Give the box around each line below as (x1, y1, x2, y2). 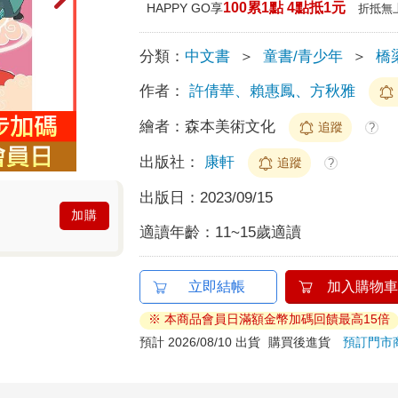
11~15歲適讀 (215, 223, 302, 241)
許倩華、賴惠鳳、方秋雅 (189, 82, 356, 99)
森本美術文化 (185, 117, 281, 135)
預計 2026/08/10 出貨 (139, 334, 261, 349)
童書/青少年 (263, 47, 344, 65)
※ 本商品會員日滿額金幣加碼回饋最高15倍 (148, 311, 391, 326)
